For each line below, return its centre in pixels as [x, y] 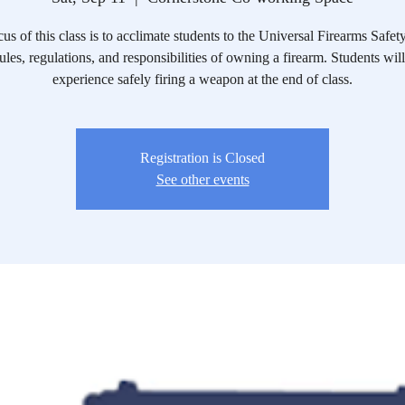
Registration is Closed [202, 157]
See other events [202, 179]
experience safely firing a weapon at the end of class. [202, 79]
